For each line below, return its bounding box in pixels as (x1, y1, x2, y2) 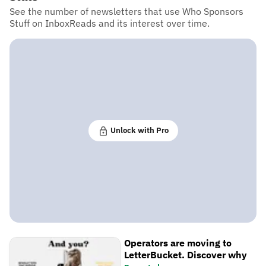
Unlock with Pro (108, 125, 169, 136)
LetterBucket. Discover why (124, 249, 248, 261)
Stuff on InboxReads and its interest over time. (9, 17, 210, 30)
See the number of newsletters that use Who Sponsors (9, 5, 243, 18)
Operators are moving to (124, 237, 232, 249)
